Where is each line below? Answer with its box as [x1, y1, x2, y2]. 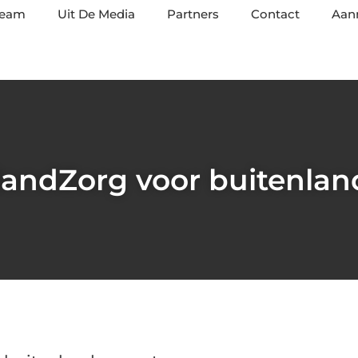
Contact [251, 6, 300, 22]
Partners [167, 6, 219, 22]
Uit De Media [58, 6, 135, 22]
